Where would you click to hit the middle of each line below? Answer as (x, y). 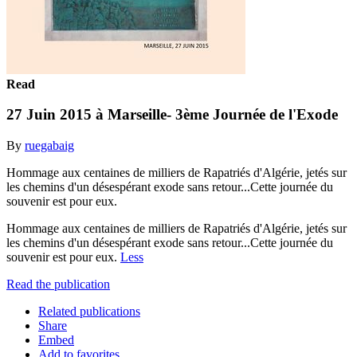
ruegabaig (49, 145)
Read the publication (58, 284)
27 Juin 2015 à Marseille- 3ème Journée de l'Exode (172, 115)
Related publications (89, 311)
